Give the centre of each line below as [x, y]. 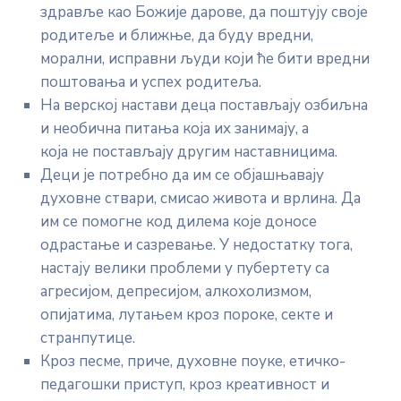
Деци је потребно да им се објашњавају [182, 175]
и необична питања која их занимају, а [175, 128]
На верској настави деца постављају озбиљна [204, 105]
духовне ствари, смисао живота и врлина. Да [200, 198]
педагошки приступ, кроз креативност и [185, 384]
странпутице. [88, 338]
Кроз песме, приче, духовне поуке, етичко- [193, 361]
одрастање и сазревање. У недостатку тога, [196, 245]
